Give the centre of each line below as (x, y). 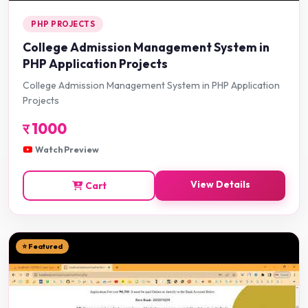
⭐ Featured (42, 246)
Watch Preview (67, 149)
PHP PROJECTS (63, 24)
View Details (220, 184)
